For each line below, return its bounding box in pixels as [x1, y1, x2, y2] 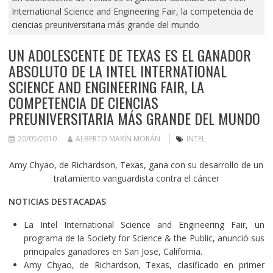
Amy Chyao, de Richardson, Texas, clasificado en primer [23, 258, 265, 271]
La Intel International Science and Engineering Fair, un [23, 218, 265, 230]
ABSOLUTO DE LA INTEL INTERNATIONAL [8, 59, 227, 82]
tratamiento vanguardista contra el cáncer [53, 172, 219, 184]
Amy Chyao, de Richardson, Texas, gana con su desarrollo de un [9, 158, 264, 171]
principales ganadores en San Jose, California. [23, 245, 202, 257]
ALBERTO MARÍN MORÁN [75, 133, 160, 144]
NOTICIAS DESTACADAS [8, 195, 106, 207]
